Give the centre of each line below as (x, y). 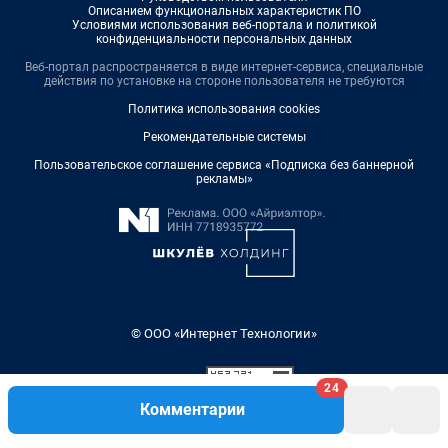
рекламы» (224, 179)
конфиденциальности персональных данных (224, 39)
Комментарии (192, 409)
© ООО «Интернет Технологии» (224, 334)
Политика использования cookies (224, 109)
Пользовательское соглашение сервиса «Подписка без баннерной (224, 165)
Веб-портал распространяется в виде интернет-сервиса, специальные (224, 67)
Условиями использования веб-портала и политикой (224, 25)
